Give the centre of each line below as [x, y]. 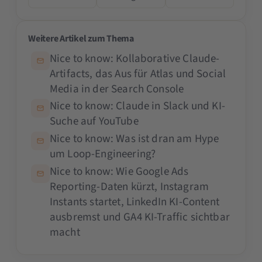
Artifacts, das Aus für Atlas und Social [138, 74]
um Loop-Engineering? [103, 154]
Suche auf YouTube [94, 122]
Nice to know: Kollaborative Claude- [135, 58]
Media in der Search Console [117, 89]
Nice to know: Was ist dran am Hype [134, 139]
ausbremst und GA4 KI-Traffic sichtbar [139, 217]
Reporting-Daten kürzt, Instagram [129, 187]
